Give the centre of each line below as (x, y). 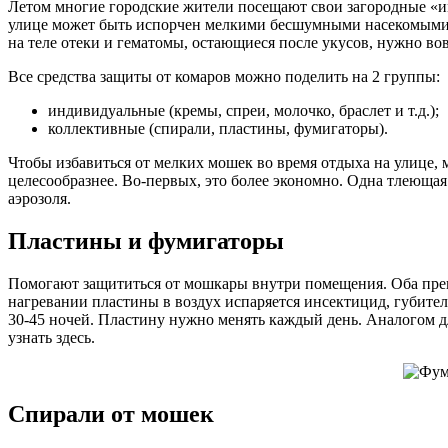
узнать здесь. (51, 337)
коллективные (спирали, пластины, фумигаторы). (218, 128)
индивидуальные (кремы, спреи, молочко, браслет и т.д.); (243, 110)
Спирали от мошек (111, 413)
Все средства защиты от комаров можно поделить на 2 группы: (224, 76)
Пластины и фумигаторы (146, 240)
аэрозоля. (39, 198)
